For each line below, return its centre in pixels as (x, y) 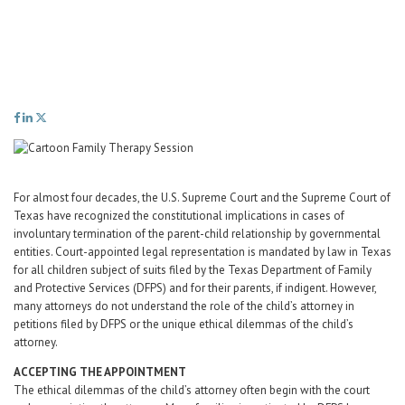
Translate (272, 70)
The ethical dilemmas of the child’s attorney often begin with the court (192, 390)
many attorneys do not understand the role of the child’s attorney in (184, 306)
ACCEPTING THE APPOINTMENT (100, 372)
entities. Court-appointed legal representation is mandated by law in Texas (202, 252)
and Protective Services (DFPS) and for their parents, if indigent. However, (195, 288)
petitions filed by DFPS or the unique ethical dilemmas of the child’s (184, 324)
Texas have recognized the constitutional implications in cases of (179, 216)
